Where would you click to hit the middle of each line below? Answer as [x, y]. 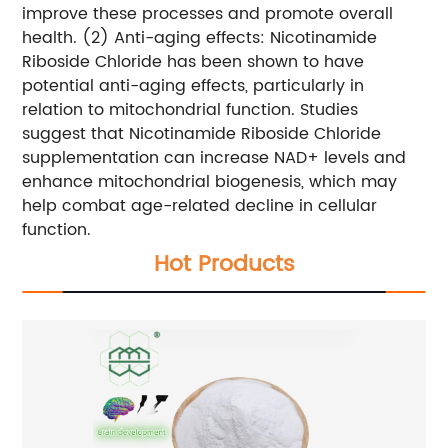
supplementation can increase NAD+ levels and [214, 158]
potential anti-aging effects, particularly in [193, 86]
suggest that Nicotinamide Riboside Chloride [202, 134]
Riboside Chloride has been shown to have [193, 62]
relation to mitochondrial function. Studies [190, 110]
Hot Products [224, 265]
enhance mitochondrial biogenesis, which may [210, 182]
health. [50, 38]
